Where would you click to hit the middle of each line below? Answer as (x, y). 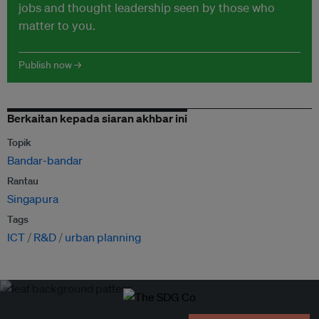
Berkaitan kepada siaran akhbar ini (97, 118)
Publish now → (50, 65)
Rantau (23, 181)
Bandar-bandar (45, 160)
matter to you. (57, 25)
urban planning (103, 237)
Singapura (33, 199)
